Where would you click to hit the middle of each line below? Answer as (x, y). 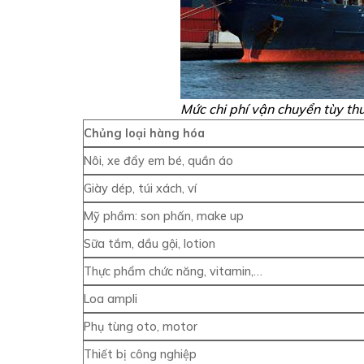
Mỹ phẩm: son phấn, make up (164, 216)
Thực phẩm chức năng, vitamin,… (173, 271)
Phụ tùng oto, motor (141, 326)
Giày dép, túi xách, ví (140, 188)
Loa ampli (110, 299)
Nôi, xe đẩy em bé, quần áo (158, 160)
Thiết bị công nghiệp (140, 354)
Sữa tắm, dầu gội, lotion (149, 243)
